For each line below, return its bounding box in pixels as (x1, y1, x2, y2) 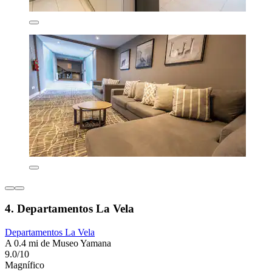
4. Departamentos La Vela (5, 202, 134, 215)
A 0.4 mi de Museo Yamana (5, 237, 111, 248)
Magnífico (5, 259, 44, 270)
